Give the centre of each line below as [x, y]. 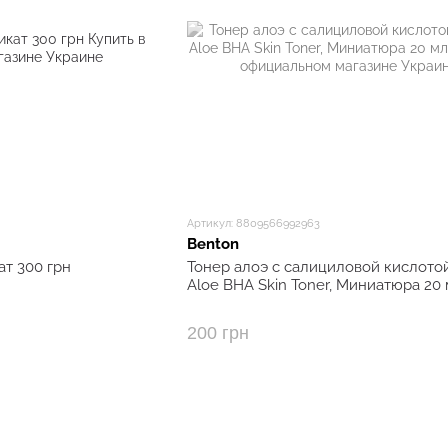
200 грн [217, 333]
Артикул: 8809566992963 [253, 223]
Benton [212, 244]
